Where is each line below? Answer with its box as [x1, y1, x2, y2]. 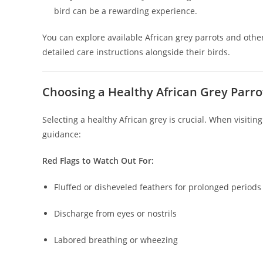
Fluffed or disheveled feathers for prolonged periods [54, 181, 261, 193]
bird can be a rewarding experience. [54, 5, 197, 17]
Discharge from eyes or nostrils [54, 208, 177, 220]
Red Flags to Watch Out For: [42, 155, 154, 167]
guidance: [42, 129, 81, 140]
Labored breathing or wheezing [54, 234, 178, 246]
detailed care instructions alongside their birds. [42, 46, 230, 58]
